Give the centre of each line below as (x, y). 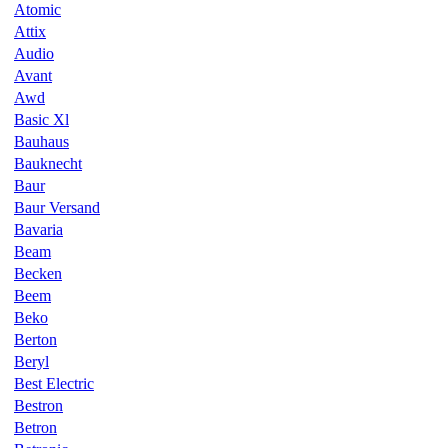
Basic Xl (41, 119)
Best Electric (54, 383)
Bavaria (38, 229)
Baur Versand (57, 207)
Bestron (38, 405)
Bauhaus (41, 141)
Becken (38, 273)
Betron (35, 427)
